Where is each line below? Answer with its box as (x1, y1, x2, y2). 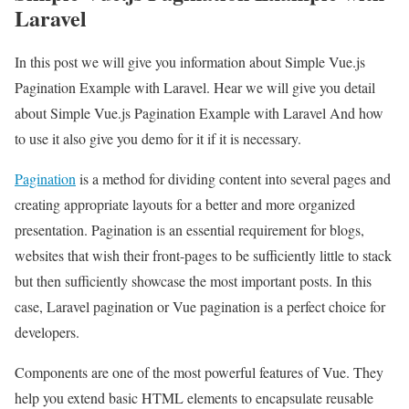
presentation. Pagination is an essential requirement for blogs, (15, 219, 364, 239)
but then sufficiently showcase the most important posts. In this (15, 270, 372, 290)
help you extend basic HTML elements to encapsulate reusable (15, 387, 373, 407)
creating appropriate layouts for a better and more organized (15, 194, 355, 214)
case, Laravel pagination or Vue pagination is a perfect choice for (15, 296, 385, 316)
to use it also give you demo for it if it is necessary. (15, 128, 301, 148)
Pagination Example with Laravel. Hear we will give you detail (15, 77, 375, 97)
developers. (15, 321, 79, 341)
